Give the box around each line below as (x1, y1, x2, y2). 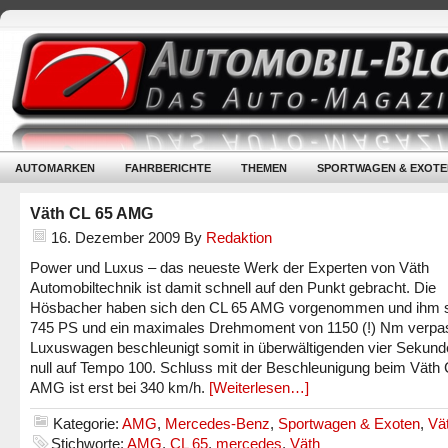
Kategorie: (53, 415, 122, 432)
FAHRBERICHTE (125, 162, 211, 174)
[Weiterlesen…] (209, 379, 309, 396)
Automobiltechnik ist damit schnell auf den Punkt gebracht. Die (30, 279, 436, 296)
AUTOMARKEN (15, 162, 95, 174)
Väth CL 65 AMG (30, 204, 153, 222)
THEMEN (241, 162, 287, 174)
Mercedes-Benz (165, 415, 270, 432)
